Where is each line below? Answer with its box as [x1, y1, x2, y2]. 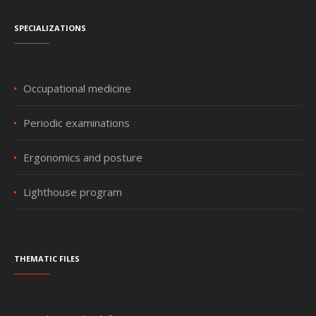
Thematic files [14, 250, 80, 265]
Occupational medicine [23, 81, 132, 95]
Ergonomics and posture [23, 150, 143, 164]
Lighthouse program [23, 185, 123, 199]
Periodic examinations [23, 116, 130, 130]
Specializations [14, 19, 87, 35]
